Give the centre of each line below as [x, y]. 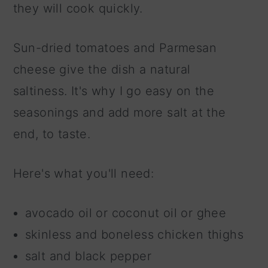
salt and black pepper [88, 256]
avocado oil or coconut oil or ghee [126, 213]
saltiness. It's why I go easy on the [114, 91]
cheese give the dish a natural [102, 69]
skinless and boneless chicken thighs [134, 234]
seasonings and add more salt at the [119, 112]
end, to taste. [52, 134]
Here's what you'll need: [83, 173]
